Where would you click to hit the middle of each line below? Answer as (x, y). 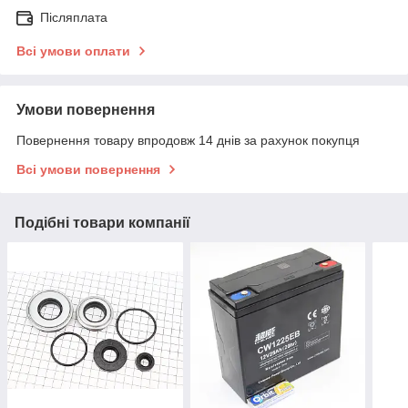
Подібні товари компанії (102, 223)
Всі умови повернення (88, 170)
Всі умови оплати (73, 51)
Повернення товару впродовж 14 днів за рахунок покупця (188, 141)
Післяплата (74, 18)
